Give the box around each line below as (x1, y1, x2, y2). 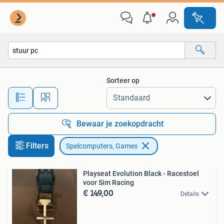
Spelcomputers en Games (18, 67, 97, 76)
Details (180, 190, 199, 197)
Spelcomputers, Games (66, 142, 137, 150)
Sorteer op (106, 76, 139, 84)
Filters (26, 141, 48, 150)
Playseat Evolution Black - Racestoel (83, 169, 199, 177)
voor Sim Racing (83, 178, 134, 186)
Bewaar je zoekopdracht (76, 119, 163, 128)
